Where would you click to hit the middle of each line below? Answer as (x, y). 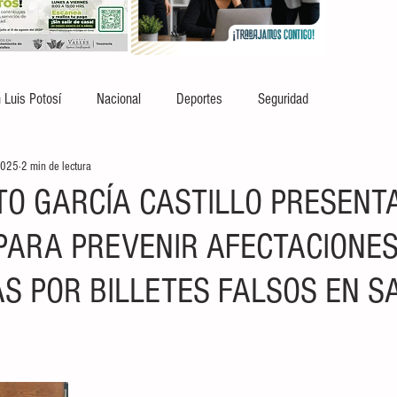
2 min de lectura (56, 166)
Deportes (199, 98)
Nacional (119, 98)
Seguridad (283, 98)
